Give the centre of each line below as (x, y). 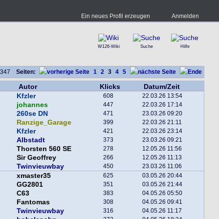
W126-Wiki (109, 46)
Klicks (110, 87)
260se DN (32, 113)
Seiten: (26, 72)
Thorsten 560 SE (44, 149)
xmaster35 (34, 175)
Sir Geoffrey (36, 157)
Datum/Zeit (162, 87)
